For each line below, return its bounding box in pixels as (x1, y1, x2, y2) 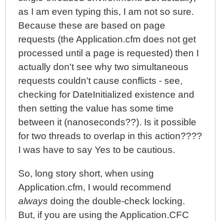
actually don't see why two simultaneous (18, 62, 189, 72)
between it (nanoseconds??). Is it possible (18, 117, 197, 127)
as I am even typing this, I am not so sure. (18, 6, 194, 17)
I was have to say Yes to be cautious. (18, 145, 176, 155)
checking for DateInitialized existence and (18, 89, 195, 100)
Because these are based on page (18, 20, 166, 31)
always (18, 196, 48, 206)
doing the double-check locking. (48, 196, 185, 206)
